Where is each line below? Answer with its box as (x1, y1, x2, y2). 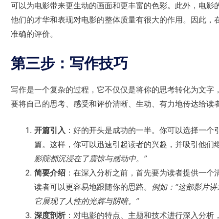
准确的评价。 (11, 28, 58, 39)
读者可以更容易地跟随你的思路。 (34, 182, 152, 192)
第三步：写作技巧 (11, 54, 128, 72)
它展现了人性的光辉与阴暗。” (34, 196, 139, 206)
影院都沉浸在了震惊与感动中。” (34, 153, 147, 164)
